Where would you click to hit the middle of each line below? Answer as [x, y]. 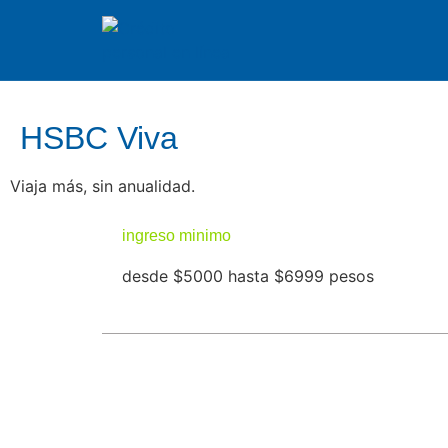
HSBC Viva [99, 138]
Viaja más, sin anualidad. [102, 186]
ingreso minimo [176, 235]
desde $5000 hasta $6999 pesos [248, 276]
